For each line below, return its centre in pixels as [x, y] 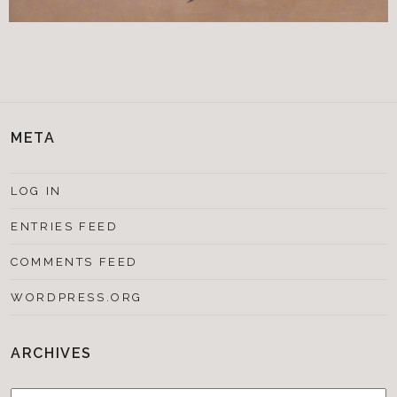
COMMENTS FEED [75, 261]
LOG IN [36, 191]
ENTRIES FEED [65, 226]
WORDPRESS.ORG [77, 297]
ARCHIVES [52, 353]
